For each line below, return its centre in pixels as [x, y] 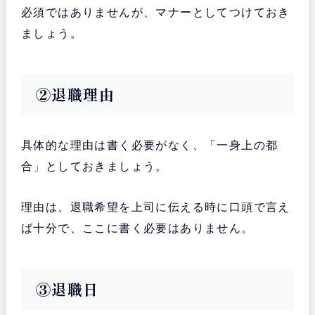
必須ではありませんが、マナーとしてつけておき [155, 13]
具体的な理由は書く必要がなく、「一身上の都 [149, 146]
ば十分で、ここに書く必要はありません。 [137, 229]
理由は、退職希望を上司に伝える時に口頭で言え [155, 207]
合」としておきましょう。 [94, 167]
